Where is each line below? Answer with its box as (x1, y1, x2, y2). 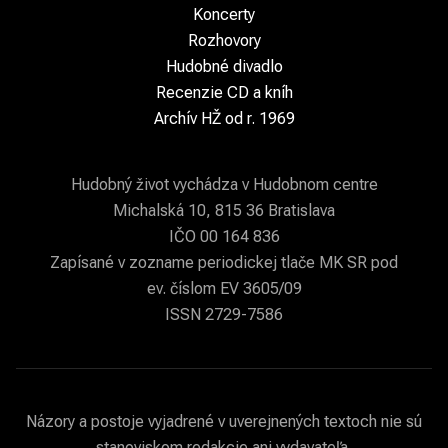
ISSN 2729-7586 (165, 305, 283, 324)
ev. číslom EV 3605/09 (146, 279, 302, 298)
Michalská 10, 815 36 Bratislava (113, 201, 335, 220)
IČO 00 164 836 (168, 227, 280, 246)
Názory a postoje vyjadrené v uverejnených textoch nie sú (26, 412, 422, 431)
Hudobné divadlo (165, 57, 283, 76)
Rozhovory (187, 31, 261, 50)
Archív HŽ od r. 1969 (153, 109, 295, 128)
